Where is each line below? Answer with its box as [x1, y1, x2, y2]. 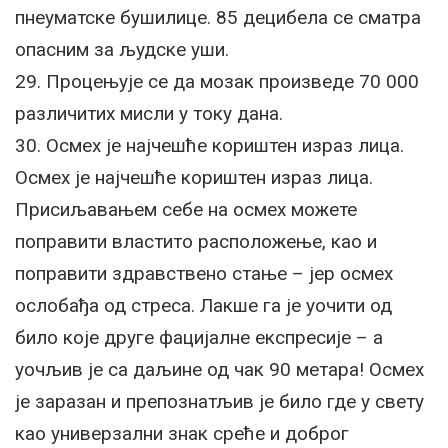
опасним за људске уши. [15, 38, 229, 61]
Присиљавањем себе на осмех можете [15, 198, 357, 221]
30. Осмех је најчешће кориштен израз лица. [15, 134, 404, 157]
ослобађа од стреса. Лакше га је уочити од [15, 294, 392, 317]
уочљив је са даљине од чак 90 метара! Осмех [15, 358, 424, 381]
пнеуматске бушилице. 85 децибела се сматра [15, 6, 421, 29]
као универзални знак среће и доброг [15, 422, 349, 445]
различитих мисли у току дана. [15, 102, 283, 125]
